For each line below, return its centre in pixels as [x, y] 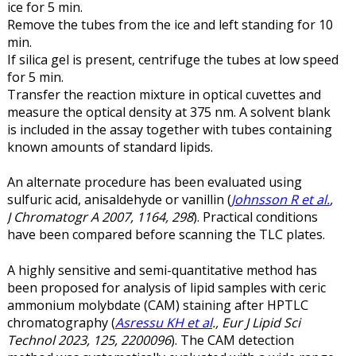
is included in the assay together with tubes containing [169, 129]
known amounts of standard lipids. [110, 147]
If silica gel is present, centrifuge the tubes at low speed [172, 59]
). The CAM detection [232, 340]
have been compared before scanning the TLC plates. [167, 235]
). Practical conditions [255, 217]
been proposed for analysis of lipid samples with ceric [166, 287]
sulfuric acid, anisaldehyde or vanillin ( [119, 200]
